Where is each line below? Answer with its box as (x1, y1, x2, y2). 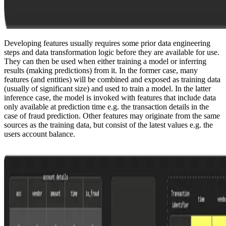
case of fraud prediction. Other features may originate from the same (4, 111, 220, 120)
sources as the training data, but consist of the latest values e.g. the (4, 120, 213, 129)
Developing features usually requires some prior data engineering (4, 38, 210, 47)
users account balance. (4, 129, 75, 138)
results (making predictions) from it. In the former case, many (4, 66, 198, 75)
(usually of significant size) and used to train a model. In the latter (4, 84, 211, 93)
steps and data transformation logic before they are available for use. (4, 47, 219, 56)
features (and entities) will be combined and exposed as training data (4, 75, 220, 84)
